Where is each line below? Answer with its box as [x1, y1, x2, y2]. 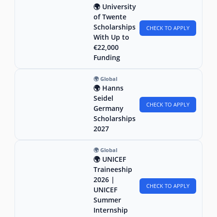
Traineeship [93, 165, 132, 174]
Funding [93, 53, 120, 62]
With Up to [93, 32, 129, 42]
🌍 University [93, 2, 136, 12]
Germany [93, 104, 124, 113]
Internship [93, 205, 128, 215]
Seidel [93, 93, 113, 103]
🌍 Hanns [93, 83, 124, 93]
